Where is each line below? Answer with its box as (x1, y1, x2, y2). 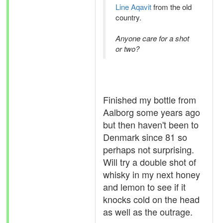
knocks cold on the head (103, 193, 200, 206)
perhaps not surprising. (103, 143, 194, 156)
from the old (151, 1, 192, 12)
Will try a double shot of (103, 155, 196, 168)
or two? (115, 43, 139, 54)
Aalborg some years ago (103, 106, 200, 118)
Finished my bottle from (103, 93, 196, 106)
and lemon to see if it (103, 180, 186, 193)
